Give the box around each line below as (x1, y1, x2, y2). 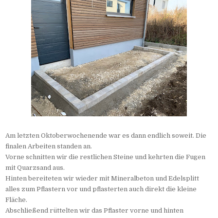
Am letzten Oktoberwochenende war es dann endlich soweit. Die (5, 132, 207, 140)
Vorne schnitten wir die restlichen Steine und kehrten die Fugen (5, 153, 206, 161)
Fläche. (5, 196, 28, 204)
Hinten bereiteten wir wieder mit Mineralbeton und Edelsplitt (5, 175, 200, 182)
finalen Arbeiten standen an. (5, 143, 92, 150)
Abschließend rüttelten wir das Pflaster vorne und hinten (5, 207, 184, 215)
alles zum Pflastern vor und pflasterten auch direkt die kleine (5, 185, 197, 193)
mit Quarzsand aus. (5, 164, 65, 172)
